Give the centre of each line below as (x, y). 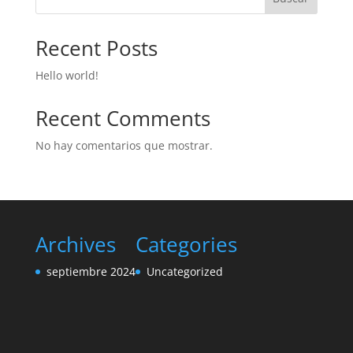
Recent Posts (96, 48)
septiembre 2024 (91, 271)
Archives (75, 244)
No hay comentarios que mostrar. (124, 145)
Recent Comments (123, 118)
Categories (186, 244)
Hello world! (67, 75)
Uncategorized (184, 271)
